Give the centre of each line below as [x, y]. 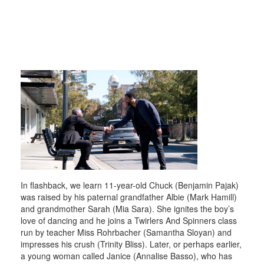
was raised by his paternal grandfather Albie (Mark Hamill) [129, 197]
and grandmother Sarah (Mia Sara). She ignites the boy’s [127, 208]
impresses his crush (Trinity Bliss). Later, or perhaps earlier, [131, 244]
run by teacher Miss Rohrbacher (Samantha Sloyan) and [126, 232]
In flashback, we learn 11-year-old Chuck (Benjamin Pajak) [130, 185]
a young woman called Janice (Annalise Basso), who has [126, 255]
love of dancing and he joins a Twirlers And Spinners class [129, 220]
